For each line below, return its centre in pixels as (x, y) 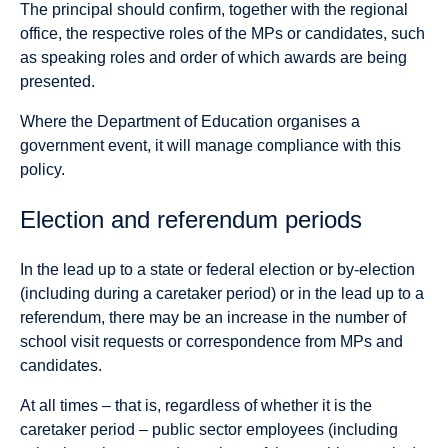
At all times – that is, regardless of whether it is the (196, 405)
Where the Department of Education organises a (190, 121)
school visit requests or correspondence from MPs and (211, 341)
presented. (57, 81)
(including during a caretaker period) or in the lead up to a (222, 293)
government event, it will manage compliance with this (210, 145)
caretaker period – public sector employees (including (209, 429)
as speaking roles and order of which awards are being (213, 57)
